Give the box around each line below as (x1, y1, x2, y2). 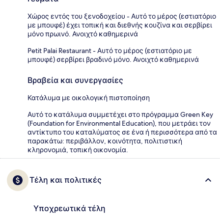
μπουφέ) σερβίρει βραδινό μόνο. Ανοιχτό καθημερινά (27, 55, 199, 64)
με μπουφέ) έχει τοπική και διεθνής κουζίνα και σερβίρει (27, 21, 212, 30)
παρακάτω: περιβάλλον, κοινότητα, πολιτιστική (27, 137, 182, 146)
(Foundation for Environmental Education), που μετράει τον (27, 119, 211, 128)
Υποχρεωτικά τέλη (33, 204, 106, 214)
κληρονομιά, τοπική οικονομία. (27, 145, 128, 155)
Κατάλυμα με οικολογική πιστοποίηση (27, 93, 150, 103)
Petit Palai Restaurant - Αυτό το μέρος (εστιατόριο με (27, 46, 192, 55)
